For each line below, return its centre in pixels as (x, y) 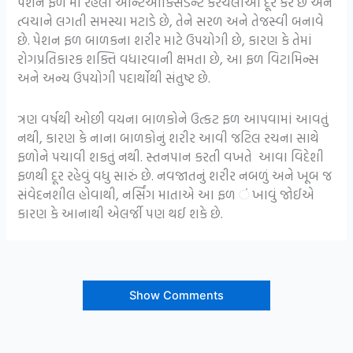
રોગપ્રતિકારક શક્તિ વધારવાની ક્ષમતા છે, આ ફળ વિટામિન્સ (169, 59)
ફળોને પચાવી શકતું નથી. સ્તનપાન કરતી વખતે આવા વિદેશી (171, 156)
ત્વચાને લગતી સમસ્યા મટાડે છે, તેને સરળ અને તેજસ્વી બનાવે (171, 21)
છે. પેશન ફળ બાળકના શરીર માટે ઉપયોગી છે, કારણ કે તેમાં (165, 40)
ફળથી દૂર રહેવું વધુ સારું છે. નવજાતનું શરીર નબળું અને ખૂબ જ (175, 175)
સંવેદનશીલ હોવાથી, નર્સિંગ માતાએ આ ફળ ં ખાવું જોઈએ (166, 194)
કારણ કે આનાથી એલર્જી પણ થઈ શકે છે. (121, 213)
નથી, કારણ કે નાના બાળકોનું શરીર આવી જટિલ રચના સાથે (169, 137)
